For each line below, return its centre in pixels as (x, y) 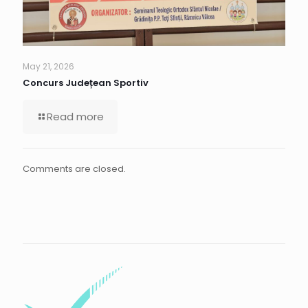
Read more (75, 117)
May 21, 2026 (48, 67)
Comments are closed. (74, 169)
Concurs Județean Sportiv (86, 83)
